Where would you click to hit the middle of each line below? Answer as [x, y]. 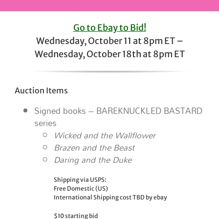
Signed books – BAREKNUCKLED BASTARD [118, 111]
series [45, 123]
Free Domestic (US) [81, 189]
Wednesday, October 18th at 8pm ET [109, 54]
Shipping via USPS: [80, 180]
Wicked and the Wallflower [105, 135]
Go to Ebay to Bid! [109, 28]
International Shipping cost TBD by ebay [110, 197]
